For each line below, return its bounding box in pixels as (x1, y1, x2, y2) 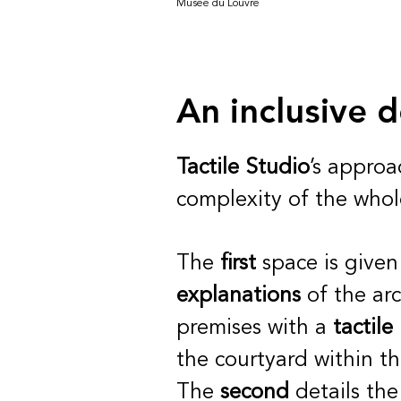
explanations (176, 285, 301, 307)
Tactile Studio (176, 157, 310, 179)
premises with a (176, 317, 333, 339)
